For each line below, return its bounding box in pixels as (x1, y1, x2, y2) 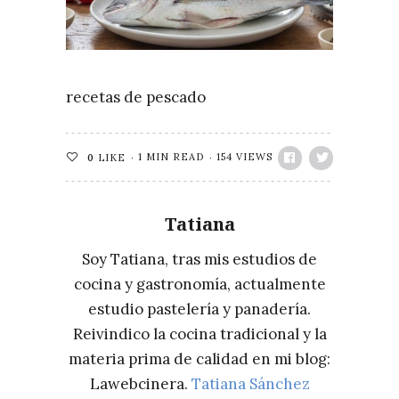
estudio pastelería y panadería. (88, 299, 311, 320)
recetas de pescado (66, 87, 206, 108)
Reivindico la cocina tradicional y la (72, 324, 327, 345)
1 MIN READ (138, 151, 204, 164)
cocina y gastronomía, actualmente (73, 274, 326, 295)
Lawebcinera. (89, 374, 191, 395)
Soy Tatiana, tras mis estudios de (82, 249, 317, 270)
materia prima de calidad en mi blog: (69, 349, 330, 370)
